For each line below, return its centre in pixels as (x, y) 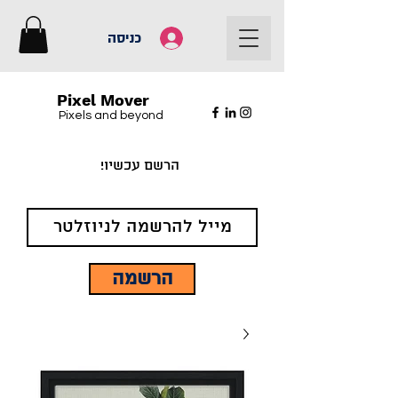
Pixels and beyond (111, 115)
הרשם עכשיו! (140, 166)
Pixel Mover (103, 100)
